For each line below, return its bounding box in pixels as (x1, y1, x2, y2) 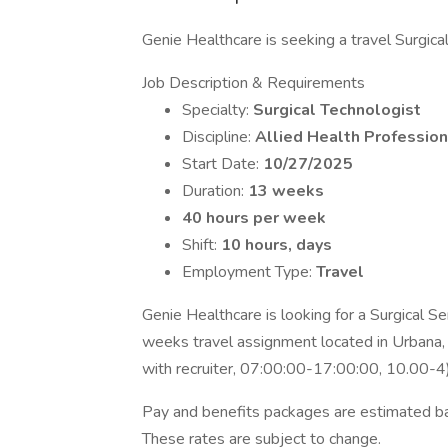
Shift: (182, 234, 221, 256)
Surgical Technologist (253, 99, 421, 121)
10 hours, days (221, 234, 332, 256)
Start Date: (182, 153, 263, 175)
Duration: (182, 180, 248, 202)
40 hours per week (182, 207, 326, 229)
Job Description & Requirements (142, 72, 365, 94)
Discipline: (182, 126, 255, 148)
